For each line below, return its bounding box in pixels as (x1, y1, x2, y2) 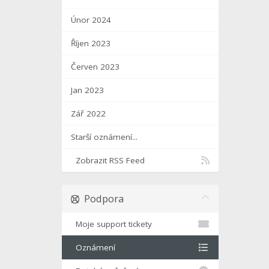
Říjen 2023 (71, 38, 110, 49)
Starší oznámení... (71, 131, 138, 143)
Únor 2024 (71, 14, 111, 26)
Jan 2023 (71, 85, 104, 96)
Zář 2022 (71, 108, 106, 119)
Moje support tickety (71, 219, 152, 230)
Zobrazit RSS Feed (71, 155, 145, 166)
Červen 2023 (71, 61, 119, 73)
